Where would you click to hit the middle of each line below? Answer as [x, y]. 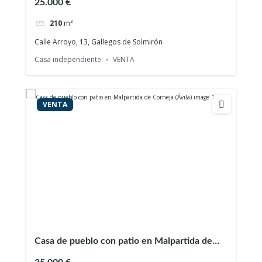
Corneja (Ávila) [65, 255]
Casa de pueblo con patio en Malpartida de [124, 241]
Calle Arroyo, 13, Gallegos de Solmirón [99, 42]
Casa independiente [68, 59]
